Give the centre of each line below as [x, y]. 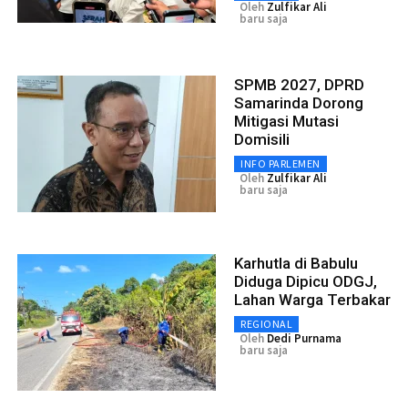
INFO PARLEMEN [280, 164]
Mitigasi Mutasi [286, 122]
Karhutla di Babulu [296, 264]
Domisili [262, 140]
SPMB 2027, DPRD [299, 85]
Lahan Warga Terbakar [312, 300]
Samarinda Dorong [299, 103]
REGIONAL [266, 324]
